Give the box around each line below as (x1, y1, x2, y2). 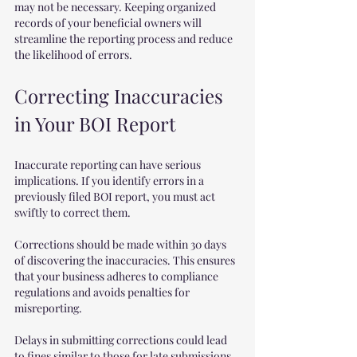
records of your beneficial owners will (14, 15, 204, 30)
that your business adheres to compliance (14, 269, 221, 284)
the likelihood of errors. (14, 47, 132, 62)
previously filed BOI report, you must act (14, 189, 218, 204)
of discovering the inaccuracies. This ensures (14, 253, 237, 268)
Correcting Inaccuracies (14, 83, 228, 108)
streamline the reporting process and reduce (14, 31, 235, 46)
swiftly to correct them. (14, 205, 131, 220)
